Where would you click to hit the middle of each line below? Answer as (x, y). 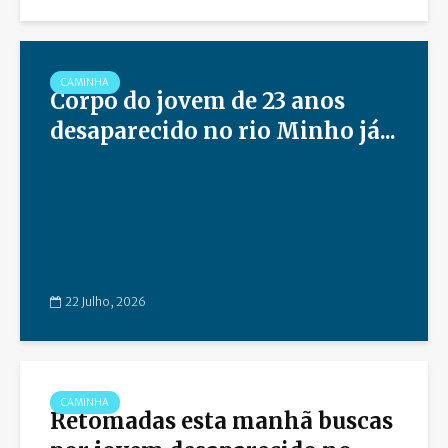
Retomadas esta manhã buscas (221, 421)
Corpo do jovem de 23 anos (197, 101)
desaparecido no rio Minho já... (223, 131)
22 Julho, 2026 (105, 301)
